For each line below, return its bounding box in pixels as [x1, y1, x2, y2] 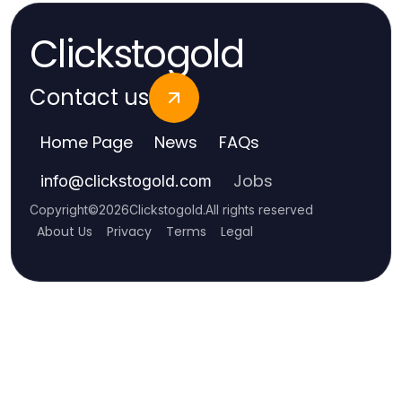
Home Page [40, 131, 133, 154]
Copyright [30, 202, 88, 218]
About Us [37, 223, 92, 241]
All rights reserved [205, 202, 313, 218]
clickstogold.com [84, 171, 212, 191]
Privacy [107, 223, 152, 241]
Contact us [30, 83, 149, 113]
